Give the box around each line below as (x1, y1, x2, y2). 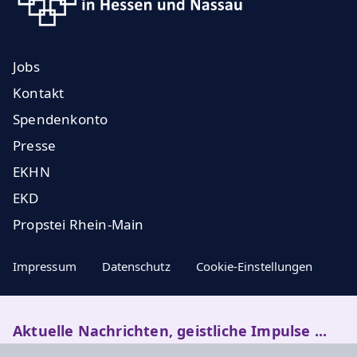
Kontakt (13, 84, 65, 102)
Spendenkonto (13, 110, 108, 128)
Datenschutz (101, 258, 171, 274)
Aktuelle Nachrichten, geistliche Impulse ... (13, 321, 328, 340)
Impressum (13, 258, 76, 274)
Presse (13, 136, 57, 155)
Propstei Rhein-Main (13, 215, 144, 233)
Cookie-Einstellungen (195, 258, 313, 274)
